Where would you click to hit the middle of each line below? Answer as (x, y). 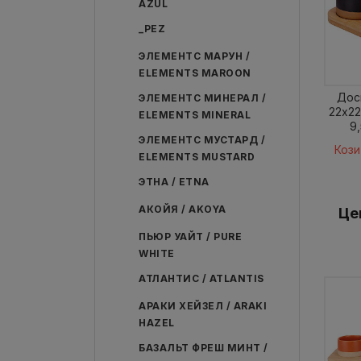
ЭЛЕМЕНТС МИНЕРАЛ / (202, 98)
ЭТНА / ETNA (174, 182)
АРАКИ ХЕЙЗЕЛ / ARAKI (203, 306)
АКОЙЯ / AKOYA (183, 209)
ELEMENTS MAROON (195, 73)
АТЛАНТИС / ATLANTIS (201, 278)
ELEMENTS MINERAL (195, 115)
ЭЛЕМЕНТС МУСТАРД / (202, 140)
